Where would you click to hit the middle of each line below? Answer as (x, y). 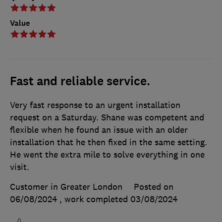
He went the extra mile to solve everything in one (107, 154)
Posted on (154, 187)
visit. (20, 167)
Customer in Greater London (66, 187)
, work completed (95, 199)
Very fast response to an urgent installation (95, 105)
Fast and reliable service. (80, 81)
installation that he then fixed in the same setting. (109, 142)
